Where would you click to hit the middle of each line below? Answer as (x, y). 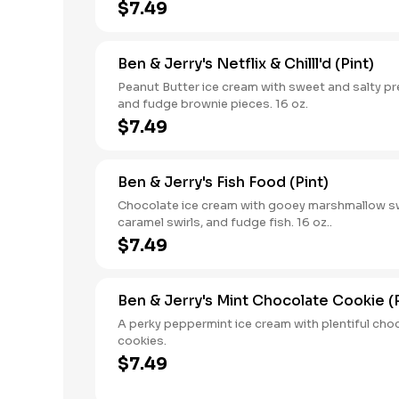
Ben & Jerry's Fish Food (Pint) (223, 182)
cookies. (142, 341)
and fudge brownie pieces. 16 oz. (213, 104)
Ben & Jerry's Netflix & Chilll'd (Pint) (246, 64)
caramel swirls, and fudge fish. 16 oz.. (225, 222)
